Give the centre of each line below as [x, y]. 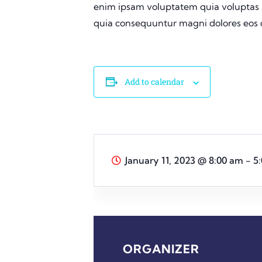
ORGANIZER [161, 249]
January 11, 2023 [161, 160]
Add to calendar [154, 81]
